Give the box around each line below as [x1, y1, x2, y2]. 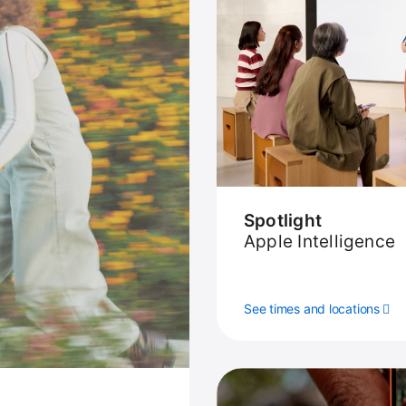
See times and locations [244, 301, 380, 316]
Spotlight [244, 210, 323, 231]
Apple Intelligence [244, 231, 396, 252]
